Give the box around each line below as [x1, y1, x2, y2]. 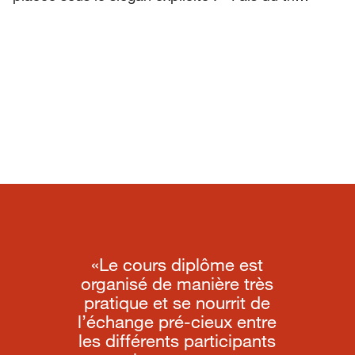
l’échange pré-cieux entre [78, 311, 277, 333]
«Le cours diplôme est [91, 254, 264, 276]
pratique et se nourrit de [84, 292, 271, 314]
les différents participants [78, 330, 277, 352]
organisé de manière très [81, 273, 274, 295]
